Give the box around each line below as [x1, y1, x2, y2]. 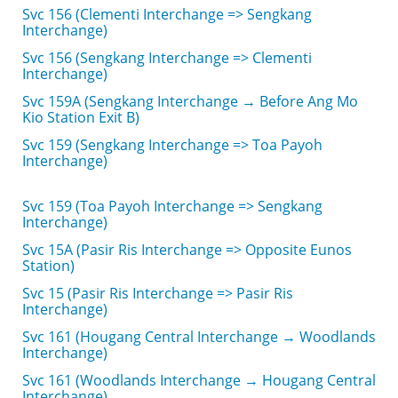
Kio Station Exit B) [22, 107, 139, 127]
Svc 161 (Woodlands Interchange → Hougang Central [22, 370, 376, 390]
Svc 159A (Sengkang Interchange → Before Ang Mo [22, 92, 358, 111]
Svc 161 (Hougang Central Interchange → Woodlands [22, 327, 376, 346]
